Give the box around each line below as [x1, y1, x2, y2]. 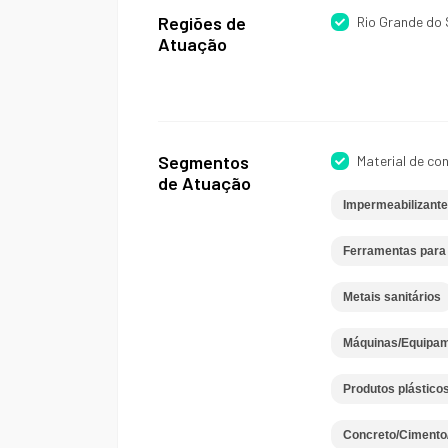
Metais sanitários [342, 290, 441, 304]
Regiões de [158, 12, 246, 34]
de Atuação [158, 172, 251, 194]
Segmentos [158, 151, 249, 173]
